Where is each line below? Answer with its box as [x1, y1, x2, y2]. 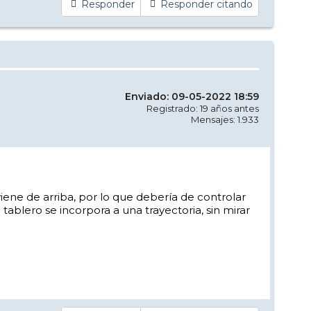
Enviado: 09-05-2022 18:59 [125, 90, 259, 103]
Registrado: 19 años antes [146, 102, 259, 114]
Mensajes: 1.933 [191, 113, 259, 125]
